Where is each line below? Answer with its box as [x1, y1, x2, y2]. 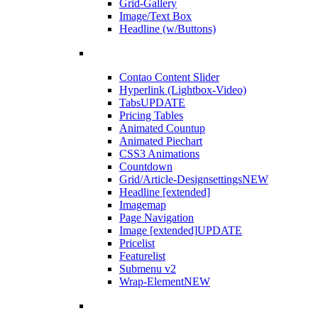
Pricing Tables [119, 109, 183, 122]
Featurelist [119, 250, 165, 263]
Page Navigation [119, 212, 194, 224]
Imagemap [119, 199, 166, 212]
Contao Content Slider [119, 71, 219, 84]
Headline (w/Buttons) [119, 23, 216, 35]
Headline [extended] [119, 186, 210, 199]
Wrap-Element [119, 275, 184, 288]
